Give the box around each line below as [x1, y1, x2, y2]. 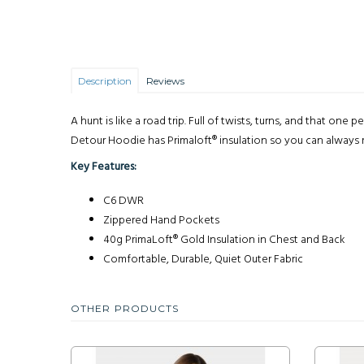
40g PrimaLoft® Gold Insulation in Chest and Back [103, 231, 345, 249]
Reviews [146, 75, 184, 87]
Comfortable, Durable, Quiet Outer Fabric [103, 250, 303, 269]
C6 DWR [103, 192, 144, 210]
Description [78, 75, 132, 87]
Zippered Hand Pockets [103, 211, 219, 230]
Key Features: [71, 158, 136, 176]
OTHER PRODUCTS [71, 302, 180, 314]
